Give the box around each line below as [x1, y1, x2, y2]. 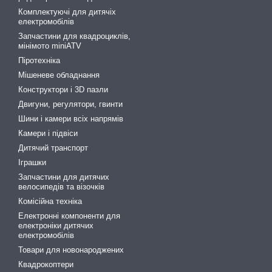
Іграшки [18, 157, 46, 167]
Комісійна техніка [18, 196, 82, 206]
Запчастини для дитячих [18, 172, 109, 182]
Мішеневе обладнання [18, 70, 100, 80]
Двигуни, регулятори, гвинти [18, 99, 123, 109]
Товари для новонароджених [18, 245, 124, 254]
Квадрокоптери [18, 259, 73, 269]
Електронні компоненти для [18, 211, 120, 220]
